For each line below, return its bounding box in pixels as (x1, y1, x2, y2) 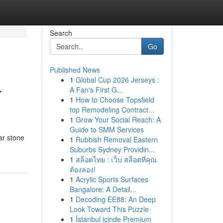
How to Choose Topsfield (75, 95, 154, 105)
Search (49, 28, 72, 38)
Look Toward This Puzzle (69, 204, 149, 214)
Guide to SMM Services (69, 124, 144, 134)
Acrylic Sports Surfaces (75, 174, 148, 184)
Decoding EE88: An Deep (75, 194, 156, 204)
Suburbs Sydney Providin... (69, 144, 155, 154)
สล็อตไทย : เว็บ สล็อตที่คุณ (75, 154, 157, 164)
